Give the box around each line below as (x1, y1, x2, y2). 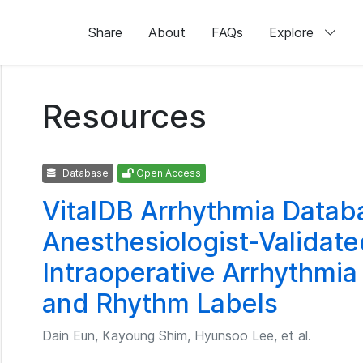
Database (60, 167, 109, 179)
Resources (42, 96, 207, 136)
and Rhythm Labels (42, 288, 278, 319)
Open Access (134, 167, 201, 179)
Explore (268, 24, 318, 41)
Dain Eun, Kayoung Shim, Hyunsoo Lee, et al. (42, 327, 311, 344)
